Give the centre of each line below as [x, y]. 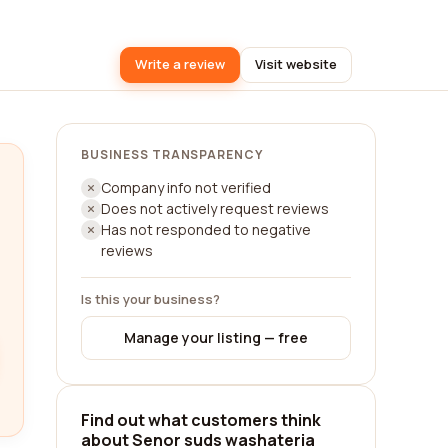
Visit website [296, 64]
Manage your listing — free [216, 337]
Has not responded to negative [206, 229]
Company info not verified [186, 187]
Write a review [180, 64]
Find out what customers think [201, 420]
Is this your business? [150, 299]
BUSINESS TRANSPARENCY [172, 154]
